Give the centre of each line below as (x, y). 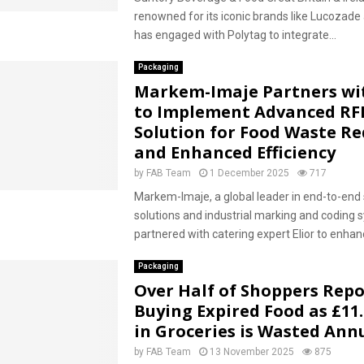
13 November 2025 (251, 352)
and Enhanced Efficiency (234, 152)
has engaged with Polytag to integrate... (235, 35)
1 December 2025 (249, 173)
